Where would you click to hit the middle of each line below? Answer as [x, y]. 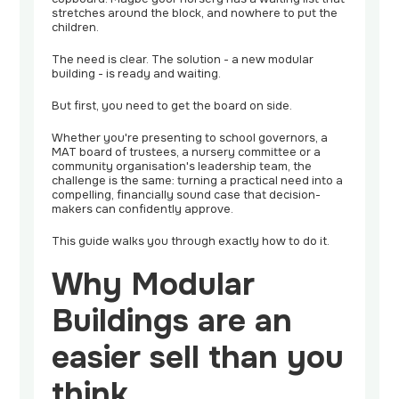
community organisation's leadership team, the [182, 167]
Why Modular [154, 285]
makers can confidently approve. [143, 210]
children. [76, 28]
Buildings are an [172, 322]
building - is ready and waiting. [137, 74]
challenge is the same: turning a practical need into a [198, 181]
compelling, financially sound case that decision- [187, 195]
